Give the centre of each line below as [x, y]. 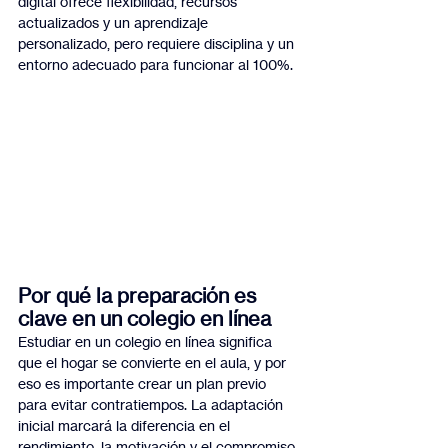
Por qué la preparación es [139, 296]
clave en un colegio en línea [144, 319]
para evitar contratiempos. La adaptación [152, 405]
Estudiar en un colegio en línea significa [147, 342]
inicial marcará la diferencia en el [126, 426]
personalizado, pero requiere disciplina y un [158, 43]
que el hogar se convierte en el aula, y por [154, 363]
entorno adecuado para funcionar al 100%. [155, 64]
